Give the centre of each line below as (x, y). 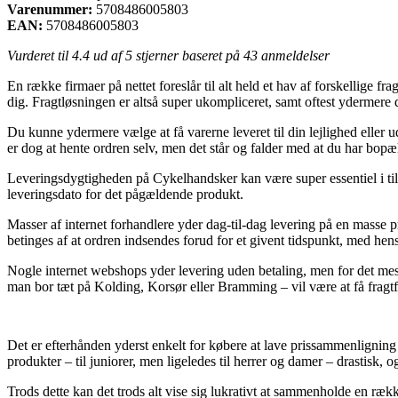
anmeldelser (294, 55)
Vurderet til (40, 55)
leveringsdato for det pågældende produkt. (125, 194)
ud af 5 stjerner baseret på (167, 55)
